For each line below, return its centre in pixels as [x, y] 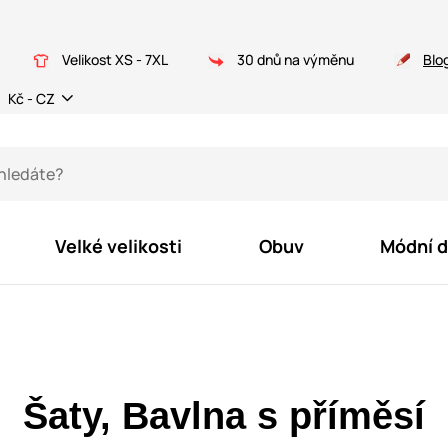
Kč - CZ [31, 98]
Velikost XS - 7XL [113, 59]
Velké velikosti [119, 245]
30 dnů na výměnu [294, 59]
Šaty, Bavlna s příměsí [224, 416]
